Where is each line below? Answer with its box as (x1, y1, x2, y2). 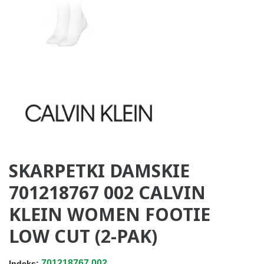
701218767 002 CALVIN (9, 180, 206, 204)
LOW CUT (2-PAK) (9, 223, 157, 248)
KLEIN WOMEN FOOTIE (9, 202, 210, 226)
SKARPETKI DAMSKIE (9, 158, 190, 183)
